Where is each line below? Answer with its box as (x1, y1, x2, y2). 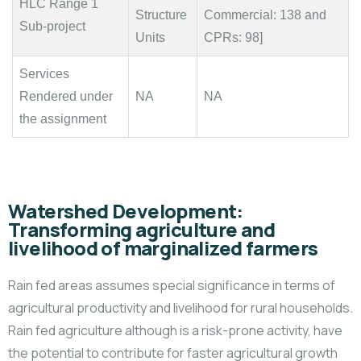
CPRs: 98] (204, 31, 263, 44)
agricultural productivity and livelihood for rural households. (8, 299, 353, 317)
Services (19, 67, 69, 81)
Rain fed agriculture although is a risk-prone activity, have (8, 322, 342, 339)
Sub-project (19, 19, 85, 33)
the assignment (19, 112, 106, 126)
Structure (135, 8, 187, 22)
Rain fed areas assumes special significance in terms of (8, 276, 335, 294)
